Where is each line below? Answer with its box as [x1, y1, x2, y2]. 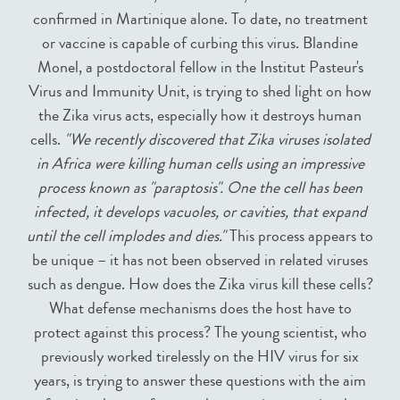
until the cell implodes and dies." [27, 223, 226, 247]
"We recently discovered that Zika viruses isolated [63, 127, 371, 151]
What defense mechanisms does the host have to [48, 296, 352, 320]
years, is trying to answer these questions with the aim [34, 368, 366, 392]
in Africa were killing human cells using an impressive [36, 151, 364, 175]
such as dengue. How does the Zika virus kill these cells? [27, 271, 373, 296]
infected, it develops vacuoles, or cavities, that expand [33, 199, 367, 223]
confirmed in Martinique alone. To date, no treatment [32, 6, 368, 30]
